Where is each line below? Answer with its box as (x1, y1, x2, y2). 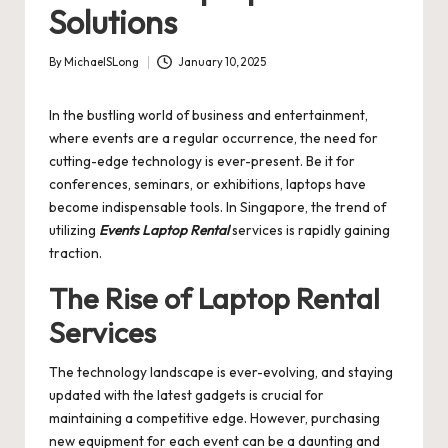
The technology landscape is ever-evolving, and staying (49, 363, 393, 382)
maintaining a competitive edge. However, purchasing (49, 409, 380, 428)
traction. (49, 244, 102, 263)
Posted (48, 64, 85, 79)
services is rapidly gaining (229, 221, 390, 240)
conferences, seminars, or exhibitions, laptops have (49, 175, 366, 194)
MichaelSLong (64, 55, 139, 70)
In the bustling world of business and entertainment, (49, 106, 368, 125)
